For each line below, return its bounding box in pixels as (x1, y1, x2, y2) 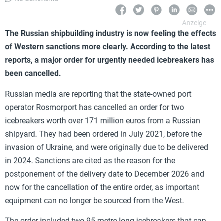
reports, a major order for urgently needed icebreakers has (5, 55, 214, 65)
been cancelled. (5, 69, 61, 78)
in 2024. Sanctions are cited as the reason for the (5, 155, 175, 165)
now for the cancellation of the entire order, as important (5, 182, 199, 192)
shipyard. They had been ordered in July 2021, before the (5, 129, 202, 139)
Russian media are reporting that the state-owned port (5, 89, 191, 99)
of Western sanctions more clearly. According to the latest (5, 42, 210, 52)
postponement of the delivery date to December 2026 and (5, 169, 204, 179)
